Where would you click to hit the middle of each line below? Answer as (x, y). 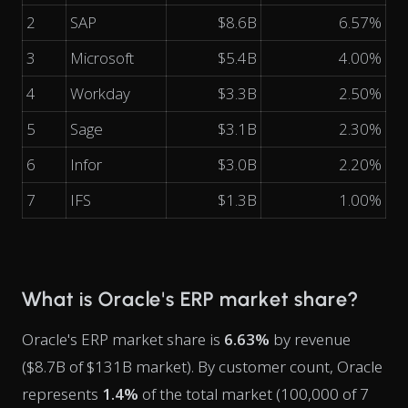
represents (62, 394)
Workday (100, 93)
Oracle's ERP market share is (123, 339)
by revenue (310, 339)
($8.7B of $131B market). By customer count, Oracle (202, 367)
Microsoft (102, 58)
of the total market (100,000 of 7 (254, 394)
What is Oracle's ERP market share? (190, 299)
